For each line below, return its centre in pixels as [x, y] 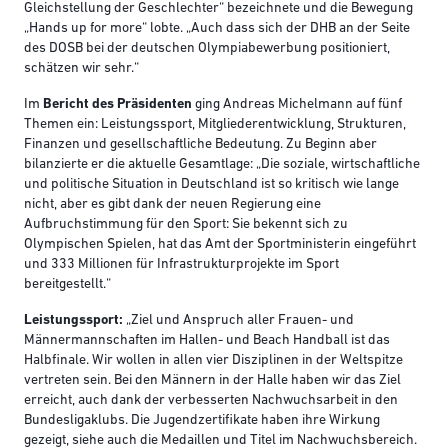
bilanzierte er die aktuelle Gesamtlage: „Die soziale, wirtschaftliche [222, 165]
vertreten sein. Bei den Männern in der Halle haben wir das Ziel [212, 381]
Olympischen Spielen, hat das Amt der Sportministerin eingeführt [220, 245]
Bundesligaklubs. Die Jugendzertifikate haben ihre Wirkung [202, 421]
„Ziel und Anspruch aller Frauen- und [238, 321]
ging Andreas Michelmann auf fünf [297, 105]
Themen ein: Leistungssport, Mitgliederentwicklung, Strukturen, [215, 125]
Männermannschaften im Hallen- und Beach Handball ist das [207, 341]
